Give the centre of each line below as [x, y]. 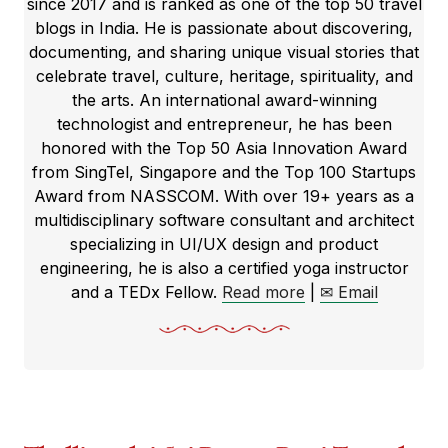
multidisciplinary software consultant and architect [224, 220]
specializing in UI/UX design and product [224, 244]
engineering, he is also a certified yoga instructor [224, 268]
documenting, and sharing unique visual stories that [224, 52]
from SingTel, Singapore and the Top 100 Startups [224, 172]
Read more [263, 292]
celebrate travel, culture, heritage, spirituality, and [224, 76]
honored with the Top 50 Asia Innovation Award [224, 148]
